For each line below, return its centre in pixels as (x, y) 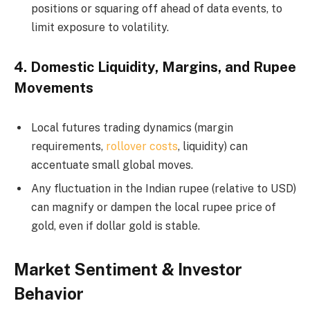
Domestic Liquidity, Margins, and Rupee (163, 67)
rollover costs (142, 146)
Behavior (49, 293)
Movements (54, 88)
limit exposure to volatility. (100, 28)
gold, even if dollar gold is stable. (116, 226)
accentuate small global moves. (112, 165)
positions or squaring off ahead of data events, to (157, 9)
